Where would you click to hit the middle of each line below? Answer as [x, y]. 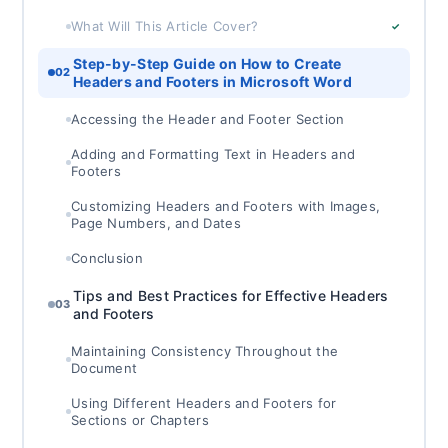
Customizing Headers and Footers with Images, [225, 205]
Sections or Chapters [139, 419]
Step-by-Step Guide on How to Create [207, 63]
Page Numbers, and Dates [155, 222]
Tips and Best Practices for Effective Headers [230, 295]
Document [104, 367]
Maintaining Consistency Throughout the [204, 350]
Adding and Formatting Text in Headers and [213, 153]
